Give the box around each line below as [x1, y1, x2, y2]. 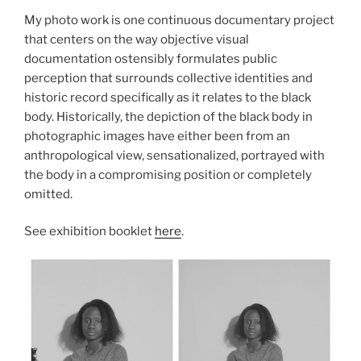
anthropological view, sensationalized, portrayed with [24, 147, 325, 163]
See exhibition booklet [24, 224, 155, 239]
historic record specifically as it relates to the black [24, 89, 311, 105]
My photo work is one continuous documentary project [24, 12, 334, 27]
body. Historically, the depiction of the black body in [24, 109, 313, 124]
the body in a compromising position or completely [24, 167, 312, 182]
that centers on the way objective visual [24, 31, 249, 47]
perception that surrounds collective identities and [24, 70, 313, 85]
